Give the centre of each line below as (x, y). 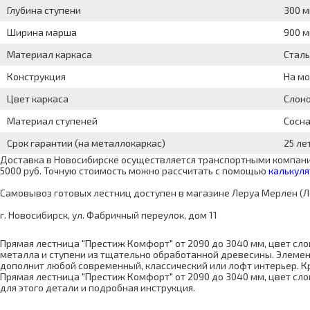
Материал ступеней (52, 121)
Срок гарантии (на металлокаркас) (86, 143)
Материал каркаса (49, 55)
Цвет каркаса (38, 99)
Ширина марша (42, 33)
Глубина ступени (44, 10)
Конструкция (36, 77)
